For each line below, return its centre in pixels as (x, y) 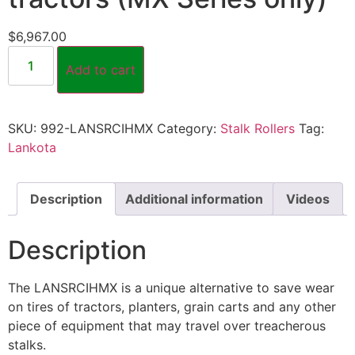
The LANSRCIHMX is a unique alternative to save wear (171, 288)
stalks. (27, 345)
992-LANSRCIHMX (97, 128)
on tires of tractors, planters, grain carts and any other (172, 307)
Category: (189, 128)
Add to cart (101, 69)
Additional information (194, 198)
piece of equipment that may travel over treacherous (167, 326)
